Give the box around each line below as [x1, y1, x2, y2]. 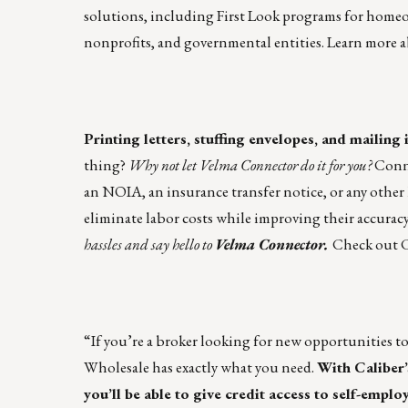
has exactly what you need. [149, 357, 317, 378]
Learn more [327, 32, 397, 53]
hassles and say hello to [84, 234, 215, 255]
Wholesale [84, 357, 149, 378]
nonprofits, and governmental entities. [84, 32, 327, 53]
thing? [84, 155, 128, 176]
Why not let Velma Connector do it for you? [128, 155, 374, 176]
